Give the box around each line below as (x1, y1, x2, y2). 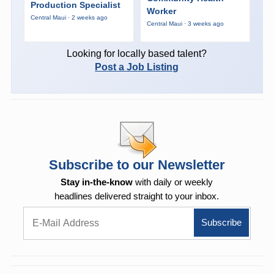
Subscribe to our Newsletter (48, 157, 225, 172)
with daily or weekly (133, 176, 213, 187)
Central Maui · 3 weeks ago (146, 20, 224, 28)
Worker (146, 6, 176, 17)
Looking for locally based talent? (67, 48, 207, 59)
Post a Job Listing (95, 61, 179, 72)
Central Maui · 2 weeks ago (30, 13, 108, 21)
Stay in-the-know (61, 176, 133, 187)
